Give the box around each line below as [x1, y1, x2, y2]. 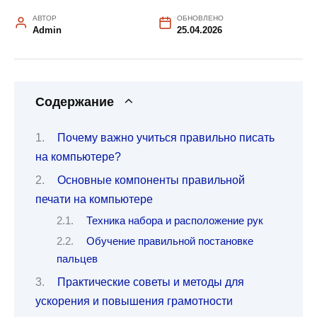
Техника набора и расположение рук [86, 214, 263, 226]
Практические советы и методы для [57, 276, 244, 289]
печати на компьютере [35, 193, 153, 206]
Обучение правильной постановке [86, 236, 253, 247]
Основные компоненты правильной [57, 174, 245, 187]
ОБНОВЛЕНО [176, 14, 224, 23]
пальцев [57, 253, 98, 265]
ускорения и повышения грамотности [35, 295, 233, 308]
